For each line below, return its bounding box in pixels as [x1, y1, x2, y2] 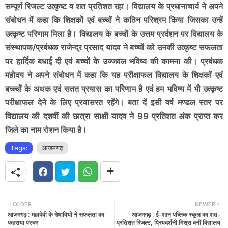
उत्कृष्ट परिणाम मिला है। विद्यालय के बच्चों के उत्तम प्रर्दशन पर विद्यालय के [5, 28, 223, 39]
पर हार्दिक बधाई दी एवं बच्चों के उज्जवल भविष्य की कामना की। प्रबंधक [5, 56, 223, 67]
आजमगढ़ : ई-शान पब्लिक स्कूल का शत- [132, 210, 220, 218]
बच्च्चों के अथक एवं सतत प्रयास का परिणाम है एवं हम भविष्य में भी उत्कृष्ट [5, 83, 223, 94]
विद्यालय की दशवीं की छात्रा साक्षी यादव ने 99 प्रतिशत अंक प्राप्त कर [5, 111, 223, 122]
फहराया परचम [8, 218, 38, 226]
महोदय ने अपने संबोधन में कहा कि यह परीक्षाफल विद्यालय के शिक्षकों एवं [5, 70, 223, 80]
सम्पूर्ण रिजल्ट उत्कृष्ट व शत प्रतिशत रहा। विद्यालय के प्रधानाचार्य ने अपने [5, 1, 223, 12]
